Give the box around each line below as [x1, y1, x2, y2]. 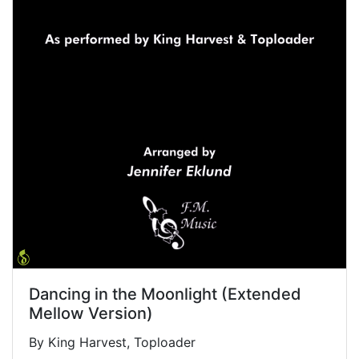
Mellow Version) [29, 304, 153, 324]
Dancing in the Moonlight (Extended [29, 284, 301, 305]
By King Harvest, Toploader [29, 334, 196, 351]
